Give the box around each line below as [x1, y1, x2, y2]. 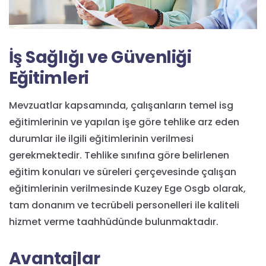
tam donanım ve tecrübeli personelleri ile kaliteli [9, 198, 239, 212]
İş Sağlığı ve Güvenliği [9, 45, 192, 69]
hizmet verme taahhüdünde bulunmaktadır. [9, 214, 218, 229]
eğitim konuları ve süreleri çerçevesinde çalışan [9, 164, 236, 179]
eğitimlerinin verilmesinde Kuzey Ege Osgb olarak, [9, 181, 246, 195]
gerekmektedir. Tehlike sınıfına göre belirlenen [9, 148, 229, 162]
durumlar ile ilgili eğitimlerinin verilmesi [9, 131, 194, 145]
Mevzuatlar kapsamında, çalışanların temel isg [9, 98, 233, 112]
